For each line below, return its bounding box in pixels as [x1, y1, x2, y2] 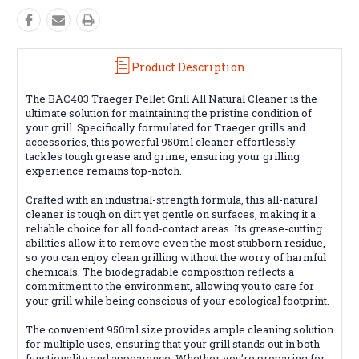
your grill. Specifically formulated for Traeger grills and [26, 119, 305, 135]
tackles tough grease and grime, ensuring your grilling [26, 148, 300, 163]
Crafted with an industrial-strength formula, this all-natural [26, 192, 317, 207]
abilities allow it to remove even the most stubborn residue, [26, 235, 325, 250]
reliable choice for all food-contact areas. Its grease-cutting [26, 220, 322, 236]
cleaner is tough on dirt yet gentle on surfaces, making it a [26, 206, 316, 221]
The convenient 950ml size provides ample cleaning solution [26, 321, 333, 337]
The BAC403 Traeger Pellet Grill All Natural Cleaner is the [26, 91, 317, 106]
